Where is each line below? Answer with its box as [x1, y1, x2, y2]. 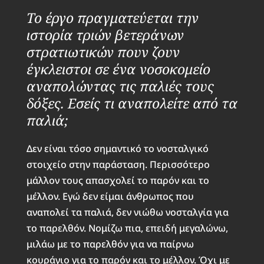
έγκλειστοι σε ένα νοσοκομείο [26, 59, 210, 78]
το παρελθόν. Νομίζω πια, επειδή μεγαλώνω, [26, 221, 228, 235]
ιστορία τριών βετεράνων [26, 25, 184, 44]
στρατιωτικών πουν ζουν [26, 42, 180, 61]
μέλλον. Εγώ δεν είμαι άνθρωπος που [26, 189, 194, 203]
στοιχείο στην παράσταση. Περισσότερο [26, 157, 210, 171]
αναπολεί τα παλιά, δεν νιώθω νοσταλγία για [26, 205, 229, 219]
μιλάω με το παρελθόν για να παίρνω [26, 237, 194, 250]
